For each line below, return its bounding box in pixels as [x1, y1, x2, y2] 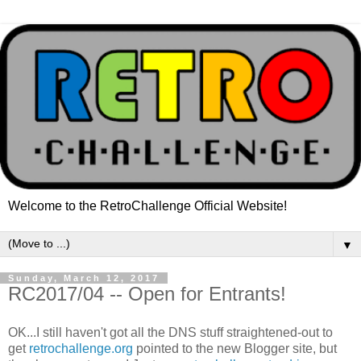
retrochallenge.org [29, 341, 133, 355]
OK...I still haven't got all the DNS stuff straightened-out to [8, 325, 333, 339]
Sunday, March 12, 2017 [8, 272, 160, 283]
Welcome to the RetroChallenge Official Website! [8, 198, 287, 213]
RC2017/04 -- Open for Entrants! [8, 282, 286, 305]
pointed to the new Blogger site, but [133, 341, 337, 355]
